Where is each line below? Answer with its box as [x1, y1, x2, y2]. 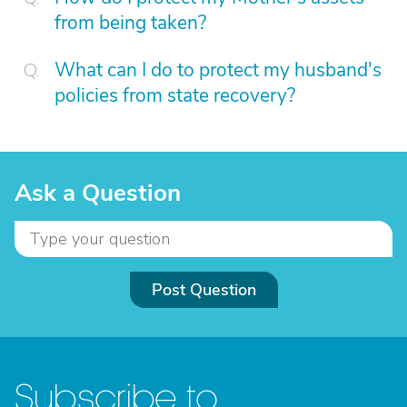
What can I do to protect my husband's [55, 57, 382, 83]
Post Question [151, 279, 256, 301]
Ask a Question [15, 177, 181, 209]
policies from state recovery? [55, 83, 295, 108]
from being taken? [55, 10, 206, 35]
